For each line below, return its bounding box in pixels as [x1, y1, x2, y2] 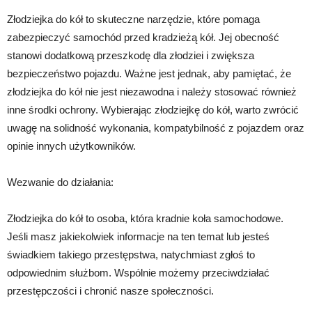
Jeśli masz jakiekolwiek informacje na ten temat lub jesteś [7, 231, 270, 243]
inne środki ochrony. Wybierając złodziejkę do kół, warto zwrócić [7, 104, 299, 116]
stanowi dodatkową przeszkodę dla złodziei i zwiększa [7, 49, 254, 62]
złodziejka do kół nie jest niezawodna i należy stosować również [7, 86, 297, 98]
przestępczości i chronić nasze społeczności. [7, 285, 214, 297]
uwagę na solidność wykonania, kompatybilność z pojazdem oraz [7, 122, 304, 134]
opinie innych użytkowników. [7, 140, 136, 153]
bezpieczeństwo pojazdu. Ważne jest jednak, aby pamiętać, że [7, 68, 291, 80]
